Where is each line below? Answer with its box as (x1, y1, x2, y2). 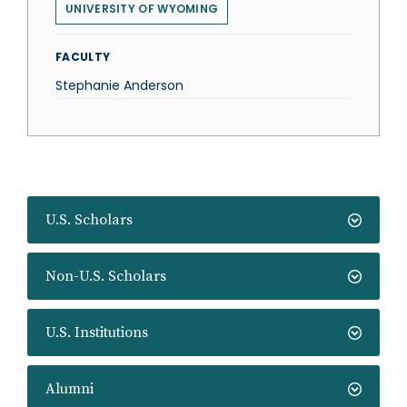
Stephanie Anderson (55, 76, 184, 94)
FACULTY (55, 49, 111, 65)
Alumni (45, 380, 94, 398)
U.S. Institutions (45, 323, 148, 342)
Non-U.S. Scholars (45, 267, 166, 285)
